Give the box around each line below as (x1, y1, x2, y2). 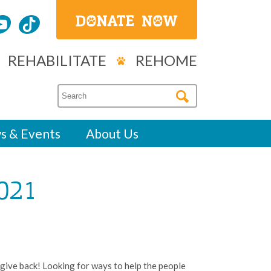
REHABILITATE (8, 51, 106, 69)
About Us (86, 125, 139, 141)
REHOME (135, 51, 197, 69)
